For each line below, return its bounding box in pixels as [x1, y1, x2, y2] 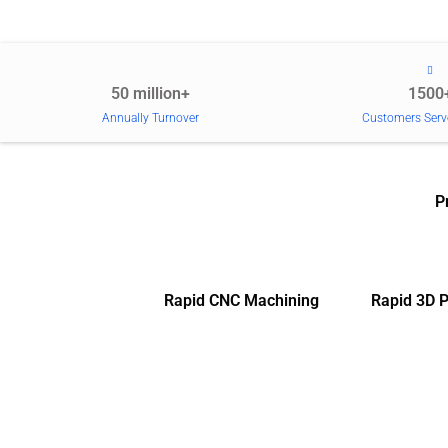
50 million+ [110, 83, 190, 103]
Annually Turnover [101, 110, 199, 125]
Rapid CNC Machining [163, 290, 319, 310]
